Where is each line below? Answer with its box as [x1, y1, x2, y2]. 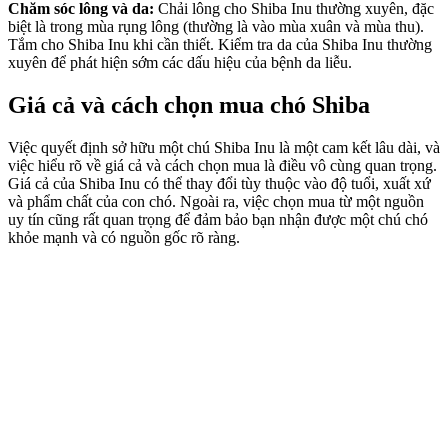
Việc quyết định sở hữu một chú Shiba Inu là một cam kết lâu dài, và [8, 138, 440, 156]
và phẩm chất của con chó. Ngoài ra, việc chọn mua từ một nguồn [8, 192, 424, 210]
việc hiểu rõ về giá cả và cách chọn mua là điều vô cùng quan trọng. [8, 156, 437, 174]
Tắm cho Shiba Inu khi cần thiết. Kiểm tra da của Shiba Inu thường [8, 36, 432, 54]
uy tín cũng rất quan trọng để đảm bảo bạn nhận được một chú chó [8, 210, 428, 228]
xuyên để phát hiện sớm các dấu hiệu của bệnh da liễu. [8, 54, 352, 72]
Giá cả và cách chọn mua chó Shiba [8, 92, 370, 119]
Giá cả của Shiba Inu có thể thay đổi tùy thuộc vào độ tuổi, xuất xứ [8, 174, 431, 192]
